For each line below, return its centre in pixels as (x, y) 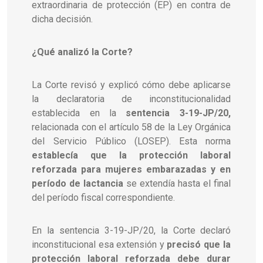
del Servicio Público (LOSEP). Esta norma (131, 141)
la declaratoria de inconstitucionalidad (131, 99)
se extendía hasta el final (177, 183)
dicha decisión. (63, 19)
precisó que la (199, 244)
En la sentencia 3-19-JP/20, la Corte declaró (131, 230)
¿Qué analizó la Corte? (82, 52)
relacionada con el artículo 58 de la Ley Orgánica (131, 127)
